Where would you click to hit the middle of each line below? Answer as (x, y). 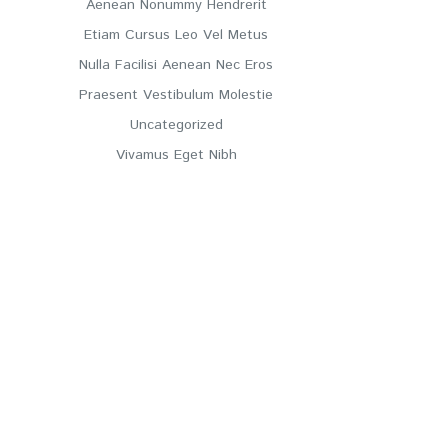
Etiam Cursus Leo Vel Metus (176, 34)
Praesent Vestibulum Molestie (176, 94)
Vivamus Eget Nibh (176, 154)
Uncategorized (176, 124)
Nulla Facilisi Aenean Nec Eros (176, 64)
